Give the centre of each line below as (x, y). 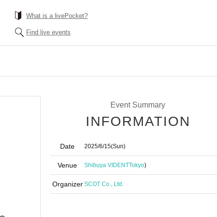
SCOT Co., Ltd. (104, 184)
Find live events (48, 32)
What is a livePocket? (57, 16)
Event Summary (138, 105)
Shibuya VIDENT (107, 165)
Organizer (67, 184)
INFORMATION (138, 121)
